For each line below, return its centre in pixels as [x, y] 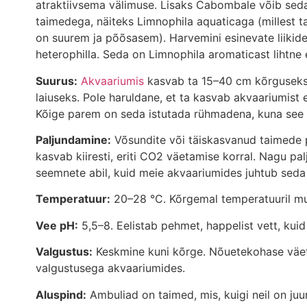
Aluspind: [61, 294]
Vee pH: [57, 225]
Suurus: [57, 81]
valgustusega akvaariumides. [110, 268]
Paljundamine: [73, 140]
